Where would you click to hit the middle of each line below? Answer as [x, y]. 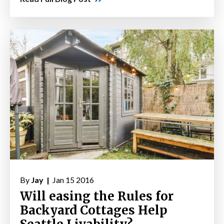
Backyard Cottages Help [94, 210]
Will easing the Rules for [97, 196]
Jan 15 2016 [72, 180]
